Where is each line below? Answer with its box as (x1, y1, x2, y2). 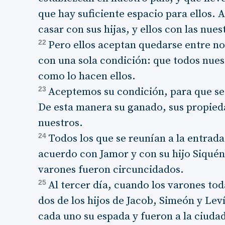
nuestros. (38, 117, 83, 130)
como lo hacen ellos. (38, 70, 136, 83)
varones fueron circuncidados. (38, 163, 184, 176)
